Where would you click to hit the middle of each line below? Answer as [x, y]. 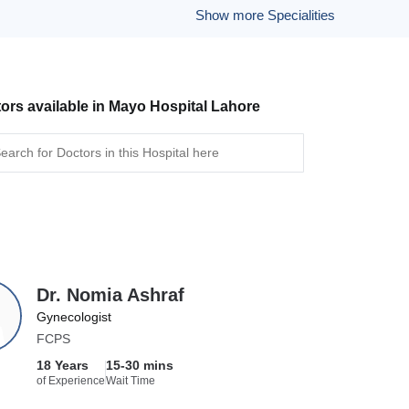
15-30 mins [140, 365]
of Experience [71, 381]
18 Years [63, 365]
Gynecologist [74, 317]
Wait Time [131, 381]
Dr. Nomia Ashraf [111, 295]
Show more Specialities [265, 15]
